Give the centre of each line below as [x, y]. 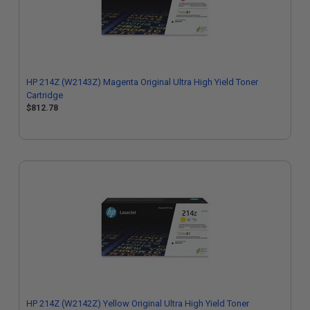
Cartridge [45, 95]
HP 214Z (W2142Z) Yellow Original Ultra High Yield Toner [138, 303]
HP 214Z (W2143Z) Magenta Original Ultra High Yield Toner [142, 82]
